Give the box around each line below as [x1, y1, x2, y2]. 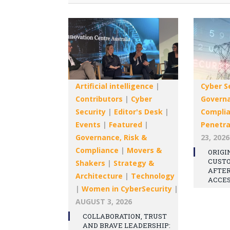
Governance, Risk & [75, 132, 147, 142]
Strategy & [113, 158, 154, 168]
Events [75, 119, 101, 129]
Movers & [127, 145, 162, 155]
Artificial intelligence [75, 81, 154, 91]
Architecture [75, 170, 123, 181]
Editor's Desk [114, 106, 163, 117]
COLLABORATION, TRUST [83, 211, 167, 221]
